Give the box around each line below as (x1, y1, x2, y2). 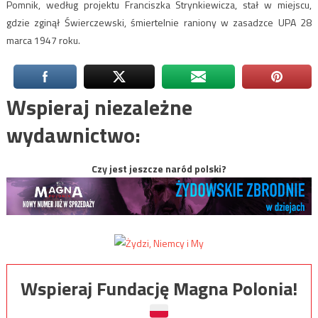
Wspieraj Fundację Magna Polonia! (21, 274, 297, 302)
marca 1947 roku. (6, 32, 80, 48)
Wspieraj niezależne (6, 90, 192, 124)
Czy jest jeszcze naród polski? (92, 160, 226, 176)
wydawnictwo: (6, 118, 141, 151)
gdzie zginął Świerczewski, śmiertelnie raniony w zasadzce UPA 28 (6, 14, 312, 30)
